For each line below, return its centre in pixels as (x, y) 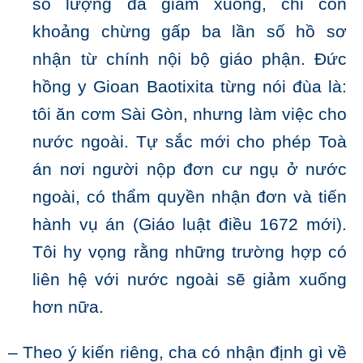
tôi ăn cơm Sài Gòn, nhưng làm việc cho (190, 115)
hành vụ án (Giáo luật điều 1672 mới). (190, 225)
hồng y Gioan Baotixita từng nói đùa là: (190, 87)
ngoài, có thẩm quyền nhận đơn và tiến (190, 197)
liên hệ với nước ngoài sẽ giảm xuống (190, 280)
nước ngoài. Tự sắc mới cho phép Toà (190, 142)
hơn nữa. (68, 307)
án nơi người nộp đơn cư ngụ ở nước (190, 170)
